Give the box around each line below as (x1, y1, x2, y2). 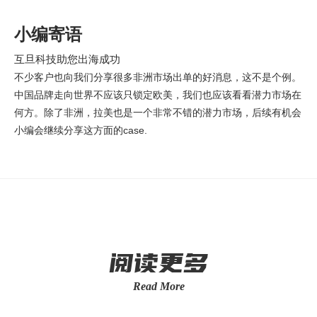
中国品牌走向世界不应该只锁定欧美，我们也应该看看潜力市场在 (14, 89, 301, 100)
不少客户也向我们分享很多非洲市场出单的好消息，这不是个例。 (14, 71, 301, 83)
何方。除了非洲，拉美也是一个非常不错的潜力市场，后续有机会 (14, 107, 301, 118)
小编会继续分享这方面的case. (14, 125, 147, 136)
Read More (132, 280, 185, 292)
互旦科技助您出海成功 (14, 53, 120, 65)
